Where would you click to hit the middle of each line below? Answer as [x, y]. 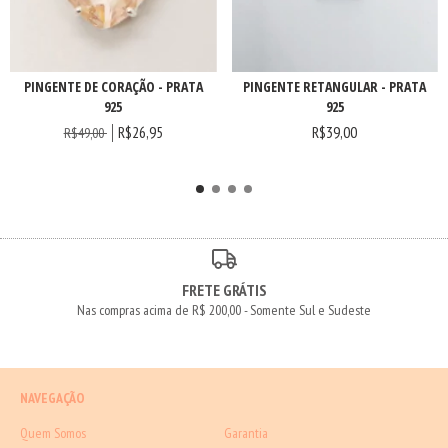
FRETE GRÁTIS [224, 289]
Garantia [246, 432]
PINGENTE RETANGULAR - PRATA [335, 86]
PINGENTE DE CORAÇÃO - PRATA [113, 86]
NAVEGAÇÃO [52, 397]
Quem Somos [53, 432]
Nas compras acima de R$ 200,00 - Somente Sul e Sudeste [224, 309]
